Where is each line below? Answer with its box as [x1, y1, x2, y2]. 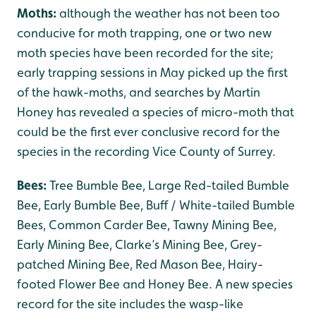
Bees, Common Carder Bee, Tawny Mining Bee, [17, 217, 276, 232]
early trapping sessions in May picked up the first [17, 65, 288, 80]
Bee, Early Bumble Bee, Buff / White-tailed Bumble [17, 197, 295, 212]
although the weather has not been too [59, 6, 280, 20]
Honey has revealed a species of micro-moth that [17, 104, 294, 119]
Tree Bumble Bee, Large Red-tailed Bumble [49, 178, 289, 193]
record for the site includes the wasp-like [17, 296, 243, 311]
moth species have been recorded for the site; [17, 45, 274, 60]
